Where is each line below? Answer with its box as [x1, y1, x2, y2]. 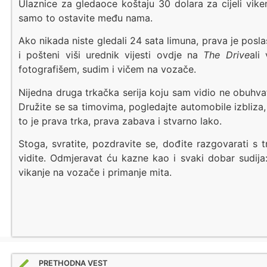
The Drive [203, 49, 250, 61]
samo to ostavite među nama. [18, 11, 153, 24]
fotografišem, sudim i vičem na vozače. [18, 63, 196, 76]
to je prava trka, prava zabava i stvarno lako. [18, 114, 222, 127]
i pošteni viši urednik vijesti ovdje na [18, 49, 204, 61]
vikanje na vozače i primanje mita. [18, 166, 172, 179]
